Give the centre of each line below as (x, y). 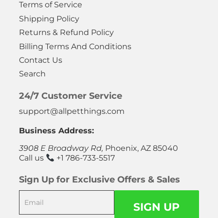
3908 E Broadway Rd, (62, 148)
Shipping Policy (49, 18)
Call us (32, 158)
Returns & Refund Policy (66, 33)
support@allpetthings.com (72, 111)
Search (32, 74)
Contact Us (41, 60)
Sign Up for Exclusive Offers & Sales (100, 180)
